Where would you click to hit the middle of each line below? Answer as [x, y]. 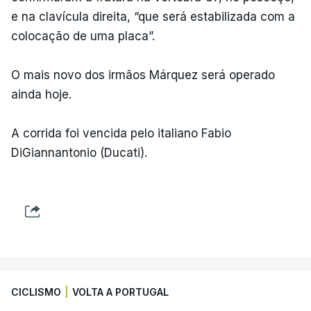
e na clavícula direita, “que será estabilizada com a [153, 17]
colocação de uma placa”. [83, 36]
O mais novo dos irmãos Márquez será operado [143, 75]
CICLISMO [36, 292]
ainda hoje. [41, 94]
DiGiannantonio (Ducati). [79, 153]
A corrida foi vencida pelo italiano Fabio [121, 133]
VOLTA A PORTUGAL [120, 292]
